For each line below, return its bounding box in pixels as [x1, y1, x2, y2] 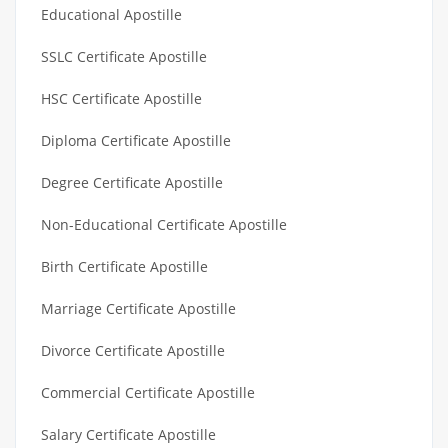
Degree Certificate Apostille [41, 172, 223, 192]
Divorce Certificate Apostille [41, 340, 225, 360]
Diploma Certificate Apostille [41, 130, 231, 150]
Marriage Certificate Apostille [41, 298, 236, 318]
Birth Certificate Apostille [41, 256, 208, 276]
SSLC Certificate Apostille [41, 46, 207, 66]
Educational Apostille [41, 4, 182, 24]
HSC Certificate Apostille [41, 88, 202, 108]
